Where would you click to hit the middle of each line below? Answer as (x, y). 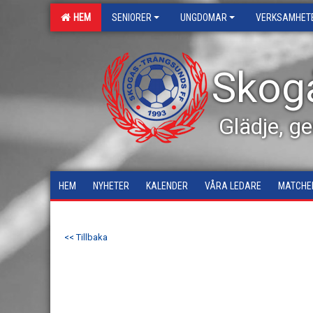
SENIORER (132, 17)
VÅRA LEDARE (233, 186)
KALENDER (167, 186)
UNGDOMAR (204, 17)
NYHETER (111, 186)
